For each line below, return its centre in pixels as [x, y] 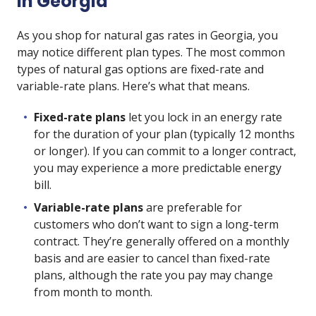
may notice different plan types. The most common [151, 52]
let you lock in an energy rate [204, 117]
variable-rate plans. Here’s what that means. [133, 86]
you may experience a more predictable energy [158, 168]
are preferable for [193, 207]
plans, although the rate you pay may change [153, 275]
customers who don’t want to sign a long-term [156, 224]
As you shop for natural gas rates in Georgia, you [147, 35]
